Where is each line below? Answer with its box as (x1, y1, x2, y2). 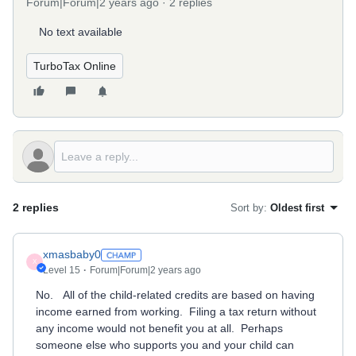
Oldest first (270, 201, 324, 214)
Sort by (230, 201, 264, 214)
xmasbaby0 (43, 248, 101, 261)
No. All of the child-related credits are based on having (36, 288, 315, 301)
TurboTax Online (33, 60, 116, 72)
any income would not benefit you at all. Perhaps (36, 322, 283, 335)
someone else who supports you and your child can (36, 339, 294, 351)
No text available (39, 25, 122, 38)
